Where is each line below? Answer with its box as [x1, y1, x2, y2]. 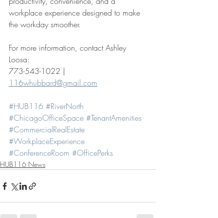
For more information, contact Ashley [9, 42, 128, 53]
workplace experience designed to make [9, 7, 143, 18]
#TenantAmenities [86, 112, 142, 123]
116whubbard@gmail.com [9, 77, 97, 88]
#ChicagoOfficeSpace [9, 112, 84, 123]
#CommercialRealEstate [9, 124, 85, 135]
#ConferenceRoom [9, 147, 70, 158]
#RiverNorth [46, 101, 84, 111]
